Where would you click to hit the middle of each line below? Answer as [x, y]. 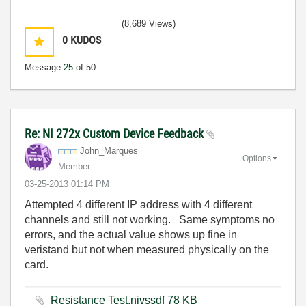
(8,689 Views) [149, 24]
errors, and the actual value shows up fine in [131, 235]
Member [74, 166]
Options [257, 158]
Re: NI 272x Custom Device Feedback [115, 134]
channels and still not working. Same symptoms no [150, 220]
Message [44, 67]
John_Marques [109, 151]
